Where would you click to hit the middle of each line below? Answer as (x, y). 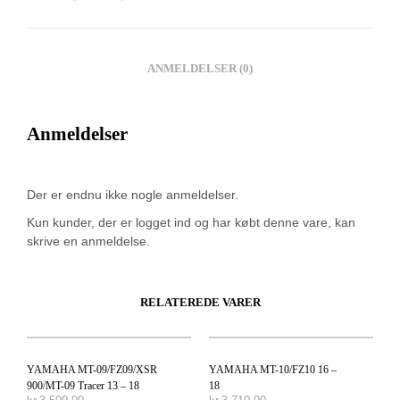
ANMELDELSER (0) (200, 69)
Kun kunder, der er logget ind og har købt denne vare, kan (191, 222)
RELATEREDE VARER (200, 302)
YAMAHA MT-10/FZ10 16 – (273, 369)
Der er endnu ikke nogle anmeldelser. (133, 194)
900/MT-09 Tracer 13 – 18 (83, 385)
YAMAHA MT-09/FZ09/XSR (92, 369)
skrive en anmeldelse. (88, 241)
